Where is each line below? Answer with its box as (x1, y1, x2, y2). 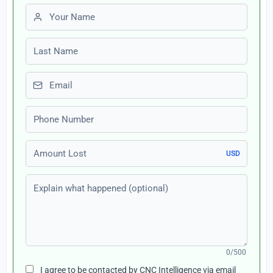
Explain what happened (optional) (25, 175, 170, 187)
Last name (25, 39, 71, 51)
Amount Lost (25, 141, 80, 153)
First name (25, 5, 71, 16)
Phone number (25, 107, 88, 119)
